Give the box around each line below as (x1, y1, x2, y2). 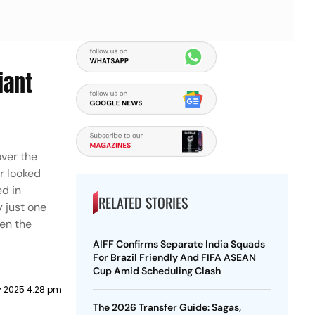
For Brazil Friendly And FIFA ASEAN (92, 251, 256, 264)
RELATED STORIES (98, 192, 188, 213)
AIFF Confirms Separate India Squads (92, 238, 265, 250)
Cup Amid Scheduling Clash (92, 264, 221, 277)
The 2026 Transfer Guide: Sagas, (92, 301, 241, 314)
